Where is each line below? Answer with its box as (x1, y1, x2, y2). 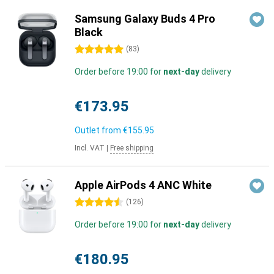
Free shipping (110, 144, 154, 152)
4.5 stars (75, 198, 109, 207)
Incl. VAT (75, 144, 105, 152)
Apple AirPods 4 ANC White (75, 179, 212, 191)
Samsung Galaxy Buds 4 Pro (75, 12, 215, 25)
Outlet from (75, 125, 123, 135)
